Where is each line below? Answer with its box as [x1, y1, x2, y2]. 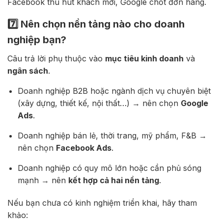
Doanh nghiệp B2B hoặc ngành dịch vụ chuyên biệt [17, 85, 211, 96]
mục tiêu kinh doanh [105, 53, 184, 63]
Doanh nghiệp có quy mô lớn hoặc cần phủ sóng [17, 163, 201, 173]
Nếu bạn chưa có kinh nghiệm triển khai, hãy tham [7, 197, 197, 208]
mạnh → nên [17, 175, 68, 185]
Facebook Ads [55, 142, 111, 153]
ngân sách [7, 65, 48, 76]
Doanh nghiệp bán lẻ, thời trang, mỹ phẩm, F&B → [17, 130, 207, 140]
